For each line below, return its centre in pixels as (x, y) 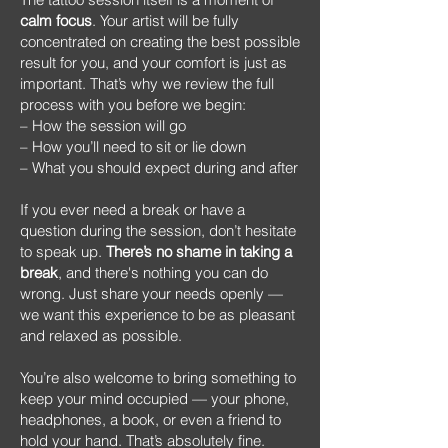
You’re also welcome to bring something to (158, 377)
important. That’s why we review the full (147, 83)
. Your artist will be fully (165, 20)
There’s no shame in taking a (199, 251)
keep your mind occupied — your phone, (154, 398)
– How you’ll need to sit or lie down (133, 146)
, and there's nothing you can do (163, 272)
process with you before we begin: (133, 104)
